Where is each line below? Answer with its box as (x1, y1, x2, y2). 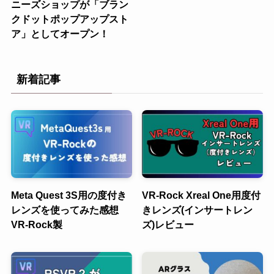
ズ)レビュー (142, 219, 194, 231)
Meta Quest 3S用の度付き (10, 190, 127, 201)
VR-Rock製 (10, 219, 62, 231)
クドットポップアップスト (10, 13, 128, 24)
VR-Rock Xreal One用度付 (142, 190, 261, 201)
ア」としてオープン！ (10, 28, 109, 39)
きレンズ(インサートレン (142, 204, 253, 216)
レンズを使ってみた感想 (10, 204, 119, 216)
